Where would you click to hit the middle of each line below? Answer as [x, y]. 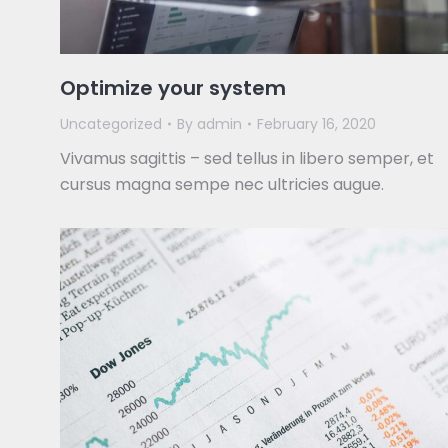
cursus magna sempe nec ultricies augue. [222, 185]
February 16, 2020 [316, 124]
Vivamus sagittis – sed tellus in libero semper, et [247, 159]
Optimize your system [173, 88]
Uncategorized [111, 124]
